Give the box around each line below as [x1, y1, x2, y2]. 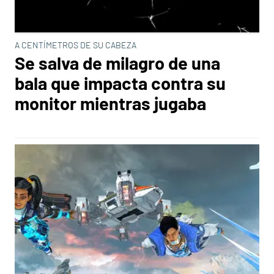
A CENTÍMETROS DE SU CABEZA [15, 40, 136, 50]
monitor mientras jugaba [15, 92, 206, 114]
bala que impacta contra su [15, 72, 226, 94]
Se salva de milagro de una [15, 52, 220, 73]
